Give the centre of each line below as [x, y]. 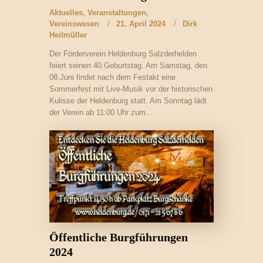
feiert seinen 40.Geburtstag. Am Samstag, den [128, 65]
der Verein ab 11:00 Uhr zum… [101, 112]
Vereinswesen [74, 23]
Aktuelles [66, 12]
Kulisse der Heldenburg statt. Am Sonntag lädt [128, 100]
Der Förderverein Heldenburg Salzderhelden [123, 53]
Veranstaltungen [117, 12]
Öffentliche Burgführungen [119, 238]
